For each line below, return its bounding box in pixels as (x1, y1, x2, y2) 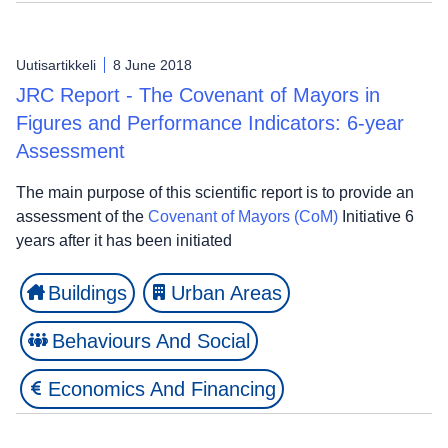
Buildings (48, 281, 127, 304)
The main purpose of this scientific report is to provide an (16, 183, 414, 201)
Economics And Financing (48, 377, 276, 400)
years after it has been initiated (16, 231, 232, 249)
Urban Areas (171, 281, 282, 304)
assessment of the (16, 207, 148, 225)
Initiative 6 (338, 207, 414, 225)
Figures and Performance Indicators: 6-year (16, 111, 404, 134)
